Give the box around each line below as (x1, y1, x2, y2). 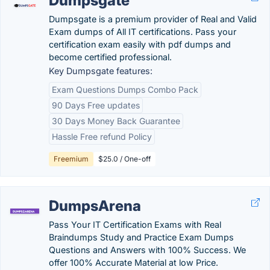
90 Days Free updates (52, 100, 140, 110)
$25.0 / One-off (98, 154, 151, 163)
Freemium (54, 154, 89, 163)
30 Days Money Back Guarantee (52, 116, 180, 126)
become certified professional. (49, 52, 172, 62)
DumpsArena (49, 197, 141, 215)
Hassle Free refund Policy (52, 131, 152, 142)
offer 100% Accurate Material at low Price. (49, 257, 218, 268)
